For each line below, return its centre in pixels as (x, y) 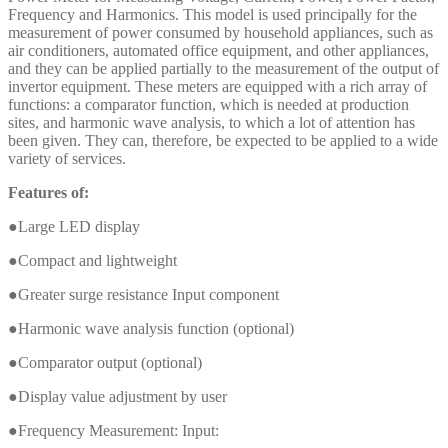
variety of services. (67, 159)
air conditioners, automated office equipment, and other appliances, (218, 51)
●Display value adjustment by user (117, 397)
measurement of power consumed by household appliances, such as (220, 33)
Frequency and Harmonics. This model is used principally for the (212, 15)
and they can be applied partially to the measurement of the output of (223, 69)
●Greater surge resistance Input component (143, 295)
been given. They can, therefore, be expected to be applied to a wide (223, 141)
